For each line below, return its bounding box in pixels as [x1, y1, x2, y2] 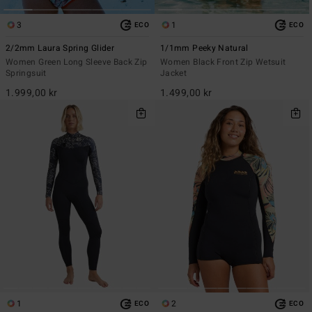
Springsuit [6, 67, 47, 80]
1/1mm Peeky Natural [160, 42, 249, 55]
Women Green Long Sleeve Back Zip [6, 56, 148, 69]
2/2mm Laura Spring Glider [6, 42, 114, 55]
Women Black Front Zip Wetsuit [160, 56, 286, 69]
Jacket [160, 67, 187, 80]
